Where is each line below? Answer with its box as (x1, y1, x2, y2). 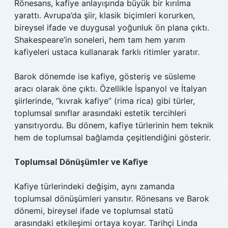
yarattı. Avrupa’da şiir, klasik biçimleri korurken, (14, 10, 195, 20)
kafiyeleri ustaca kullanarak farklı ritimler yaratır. (14, 47, 199, 57)
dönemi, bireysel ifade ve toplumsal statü (14, 206, 173, 216)
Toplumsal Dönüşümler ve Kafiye (14, 156, 148, 167)
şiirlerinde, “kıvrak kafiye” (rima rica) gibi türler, (14, 96, 195, 106)
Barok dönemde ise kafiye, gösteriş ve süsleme (14, 71, 195, 81)
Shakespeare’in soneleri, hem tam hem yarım (14, 35, 185, 45)
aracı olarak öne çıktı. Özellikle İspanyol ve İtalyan (14, 83, 207, 94)
